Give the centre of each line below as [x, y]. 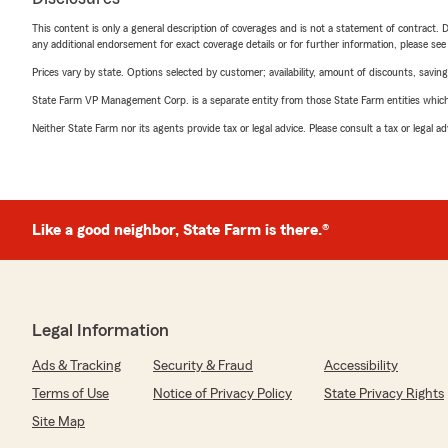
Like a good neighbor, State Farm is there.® [180, 230]
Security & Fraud [203, 366]
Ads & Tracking [76, 366]
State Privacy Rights [384, 394]
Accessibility [361, 366]
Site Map [58, 422]
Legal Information [100, 330]
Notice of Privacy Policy [222, 394]
